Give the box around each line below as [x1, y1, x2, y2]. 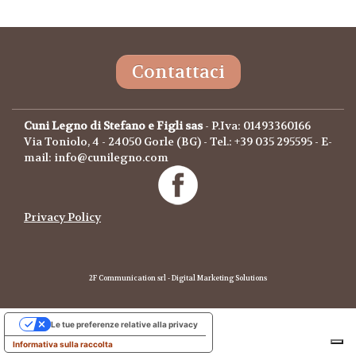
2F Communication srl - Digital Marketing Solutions [89, 273, 267, 283]
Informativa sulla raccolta [13, 339, 113, 349]
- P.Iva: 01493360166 [203, 118, 311, 133]
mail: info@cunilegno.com [24, 150, 168, 164]
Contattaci [131, 60, 225, 83]
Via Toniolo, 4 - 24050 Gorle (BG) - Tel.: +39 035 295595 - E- [24, 134, 332, 149]
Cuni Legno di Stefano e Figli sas [24, 118, 203, 133]
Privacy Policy [24, 210, 101, 224]
